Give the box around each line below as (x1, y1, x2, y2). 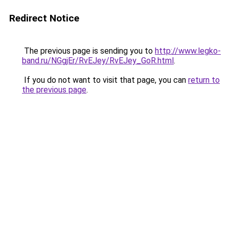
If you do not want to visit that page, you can (22, 75, 188, 85)
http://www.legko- (155, 46, 221, 56)
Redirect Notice (9, 12, 79, 24)
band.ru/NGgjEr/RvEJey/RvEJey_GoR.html (22, 56, 174, 65)
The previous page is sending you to (22, 46, 155, 56)
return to (188, 75, 220, 85)
